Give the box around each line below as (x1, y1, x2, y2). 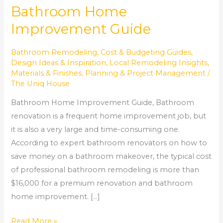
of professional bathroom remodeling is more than (11, 165, 200, 175)
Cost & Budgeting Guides (101, 47, 192, 57)
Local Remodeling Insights (110, 58, 208, 67)
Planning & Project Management (85, 68, 206, 78)
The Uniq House (11, 79, 70, 88)
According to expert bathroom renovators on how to (11, 138, 208, 148)
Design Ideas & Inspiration (11, 58, 107, 67)
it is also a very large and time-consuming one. (11, 125, 180, 134)
